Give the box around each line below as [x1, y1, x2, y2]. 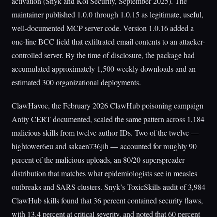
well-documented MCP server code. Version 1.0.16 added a [12, 23, 194, 33]
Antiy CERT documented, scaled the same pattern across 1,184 [12, 114, 204, 124]
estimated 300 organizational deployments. [12, 77, 141, 87]
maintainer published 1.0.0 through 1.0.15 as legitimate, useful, [12, 9, 203, 19]
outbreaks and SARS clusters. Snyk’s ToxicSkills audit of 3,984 [12, 182, 205, 192]
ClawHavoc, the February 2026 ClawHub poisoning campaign [12, 100, 203, 110]
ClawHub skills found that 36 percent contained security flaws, [12, 195, 203, 205]
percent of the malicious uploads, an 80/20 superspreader [12, 155, 185, 165]
